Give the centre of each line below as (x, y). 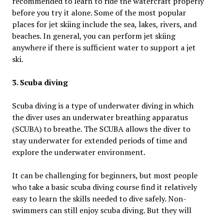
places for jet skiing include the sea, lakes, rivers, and (104, 24)
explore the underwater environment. (79, 152)
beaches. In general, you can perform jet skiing (93, 36)
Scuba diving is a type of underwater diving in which (103, 106)
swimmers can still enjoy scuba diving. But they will (101, 210)
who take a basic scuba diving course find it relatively (104, 187)
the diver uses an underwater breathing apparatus (100, 117)
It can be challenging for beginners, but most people (105, 176)
